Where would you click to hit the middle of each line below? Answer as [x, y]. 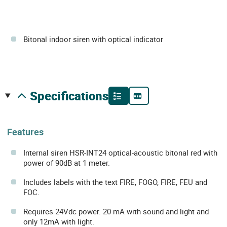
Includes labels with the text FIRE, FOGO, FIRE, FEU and [115, 182]
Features [25, 132]
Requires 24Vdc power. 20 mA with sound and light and [116, 212]
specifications [73, 96]
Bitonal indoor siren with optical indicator [93, 39]
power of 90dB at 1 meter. [67, 163]
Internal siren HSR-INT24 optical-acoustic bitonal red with [120, 153]
